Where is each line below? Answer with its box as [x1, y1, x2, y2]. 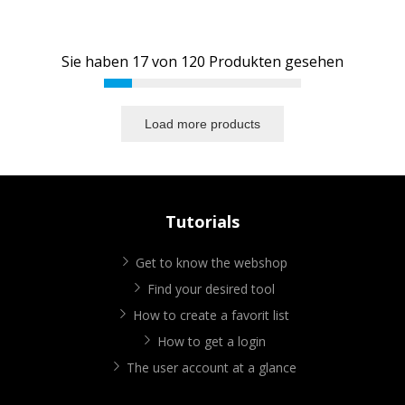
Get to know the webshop [135, 254, 287, 272]
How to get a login [156, 333, 266, 351]
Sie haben [61, 52, 132, 72]
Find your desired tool [147, 280, 275, 298]
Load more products [145, 117, 260, 132]
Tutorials [165, 211, 240, 233]
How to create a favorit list [133, 306, 289, 325]
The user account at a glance [126, 359, 297, 377]
